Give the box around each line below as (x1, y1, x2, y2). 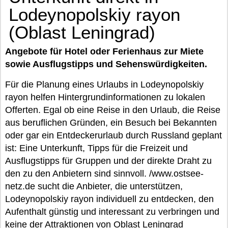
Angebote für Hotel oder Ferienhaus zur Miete (5, 46, 204, 56)
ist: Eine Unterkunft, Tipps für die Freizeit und (5, 143, 188, 153)
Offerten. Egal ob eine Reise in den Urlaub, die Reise (5, 105, 220, 115)
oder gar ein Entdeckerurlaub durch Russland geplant (5, 130, 222, 140)
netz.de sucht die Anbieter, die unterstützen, (5, 181, 183, 191)
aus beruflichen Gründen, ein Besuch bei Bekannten (5, 118, 217, 128)
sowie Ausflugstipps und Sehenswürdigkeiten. (5, 59, 207, 69)
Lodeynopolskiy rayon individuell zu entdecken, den (5, 194, 214, 204)
